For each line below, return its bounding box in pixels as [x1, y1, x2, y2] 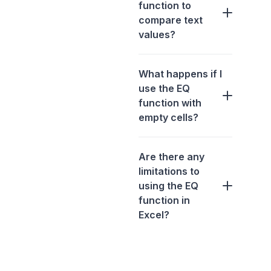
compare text [139, 14, 203, 27]
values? [139, 28, 175, 41]
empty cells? [139, 111, 198, 124]
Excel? [139, 209, 169, 221]
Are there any [139, 151, 204, 163]
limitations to [139, 165, 200, 178]
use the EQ [139, 82, 190, 95]
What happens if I [139, 68, 222, 80]
